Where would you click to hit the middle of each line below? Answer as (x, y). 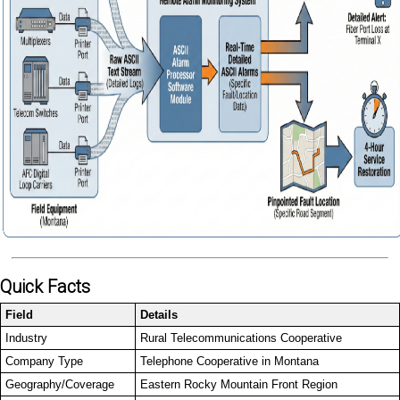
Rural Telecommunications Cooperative (241, 338)
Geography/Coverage (60, 385)
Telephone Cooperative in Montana (229, 362)
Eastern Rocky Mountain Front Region (239, 385)
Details (159, 315)
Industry (26, 338)
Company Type (44, 362)
